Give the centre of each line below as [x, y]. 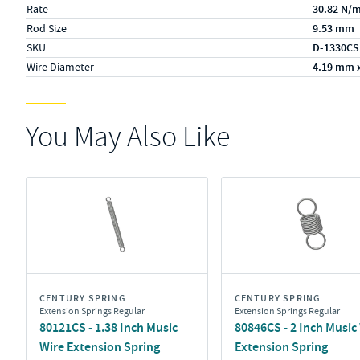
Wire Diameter [60, 67]
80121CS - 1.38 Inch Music [108, 327]
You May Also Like [128, 137]
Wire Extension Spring [100, 347]
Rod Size [47, 28]
